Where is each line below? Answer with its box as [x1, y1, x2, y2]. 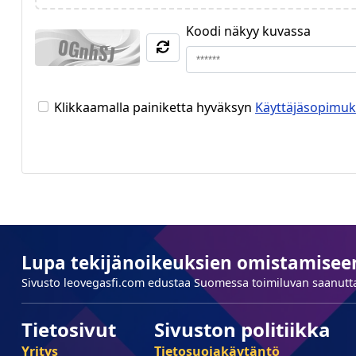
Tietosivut [21, 316, 116, 342]
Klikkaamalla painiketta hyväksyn [54, 99, 255, 116]
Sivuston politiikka [154, 316, 331, 342]
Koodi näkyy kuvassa [186, 22, 311, 40]
